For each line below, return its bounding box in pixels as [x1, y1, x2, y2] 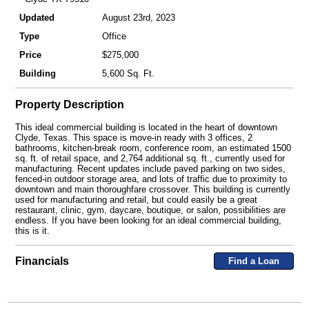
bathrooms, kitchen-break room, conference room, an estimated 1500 [14, 142, 291, 153]
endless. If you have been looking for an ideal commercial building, [14, 215, 281, 226]
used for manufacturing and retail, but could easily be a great [14, 194, 257, 205]
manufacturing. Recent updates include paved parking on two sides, [14, 163, 286, 174]
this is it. [14, 225, 50, 236]
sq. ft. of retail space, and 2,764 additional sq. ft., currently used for [14, 152, 285, 163]
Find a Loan [228, 256, 279, 267]
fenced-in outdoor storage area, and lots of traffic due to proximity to [14, 173, 287, 184]
